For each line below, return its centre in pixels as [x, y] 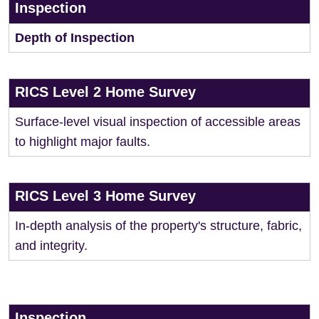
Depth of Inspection [75, 38]
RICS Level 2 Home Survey [105, 92]
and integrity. [51, 246]
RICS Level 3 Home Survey [105, 196]
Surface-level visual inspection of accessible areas [158, 122]
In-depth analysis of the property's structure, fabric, [158, 226]
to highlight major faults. [83, 142]
